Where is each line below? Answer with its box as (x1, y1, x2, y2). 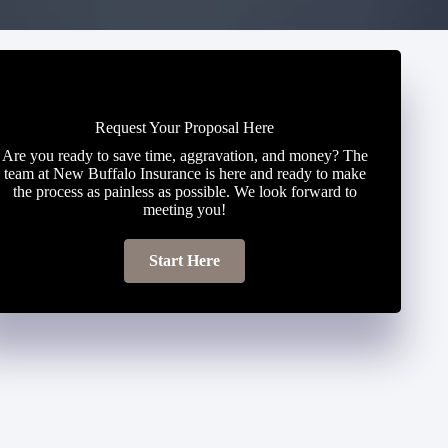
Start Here (149, 252, 221, 269)
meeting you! (143, 201, 227, 218)
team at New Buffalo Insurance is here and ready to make (3, 165, 366, 182)
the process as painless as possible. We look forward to (12, 183, 357, 200)
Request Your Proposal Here (95, 119, 275, 136)
